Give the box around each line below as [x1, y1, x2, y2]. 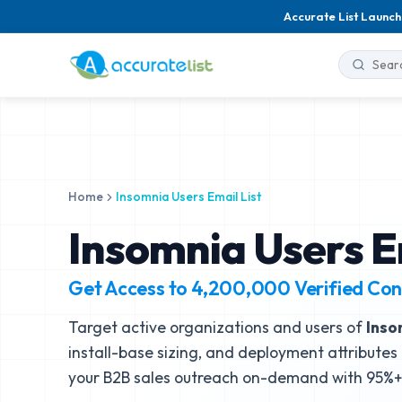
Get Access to [68, 275, 191, 301]
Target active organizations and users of [68, 317, 366, 337]
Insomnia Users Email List [116, 188, 261, 205]
